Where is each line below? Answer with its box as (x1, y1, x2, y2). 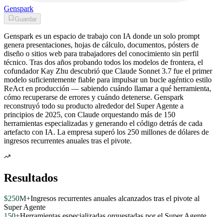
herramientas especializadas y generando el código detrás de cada (4, 119, 202, 127)
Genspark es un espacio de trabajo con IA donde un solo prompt (4, 31, 200, 40)
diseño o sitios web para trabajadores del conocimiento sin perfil (4, 49, 199, 58)
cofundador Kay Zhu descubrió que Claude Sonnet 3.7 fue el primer (4, 66, 212, 75)
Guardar (15, 15, 37, 23)
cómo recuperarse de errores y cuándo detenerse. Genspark (4, 93, 184, 101)
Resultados (4, 171, 58, 184)
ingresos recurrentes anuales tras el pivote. (4, 136, 132, 145)
